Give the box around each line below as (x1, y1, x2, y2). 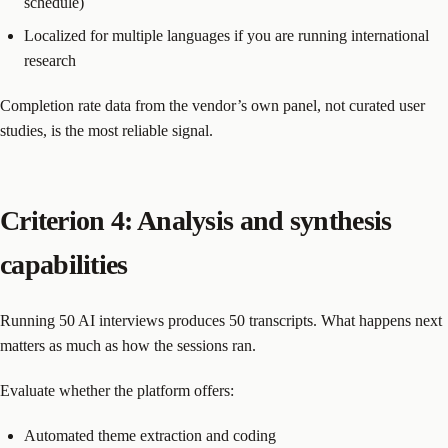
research (24, 52, 76, 70)
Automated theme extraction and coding (24, 427, 276, 445)
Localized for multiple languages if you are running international (24, 27, 429, 45)
